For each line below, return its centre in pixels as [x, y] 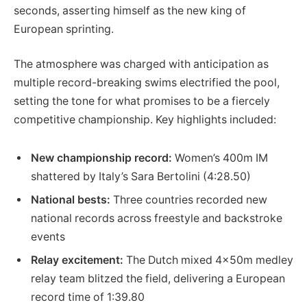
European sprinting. [64, 29]
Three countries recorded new [189, 200]
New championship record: [101, 158]
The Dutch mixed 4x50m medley [208, 260]
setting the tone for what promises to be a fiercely [142, 101]
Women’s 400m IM [220, 158]
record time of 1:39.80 [88, 297]
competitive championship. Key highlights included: [145, 120]
